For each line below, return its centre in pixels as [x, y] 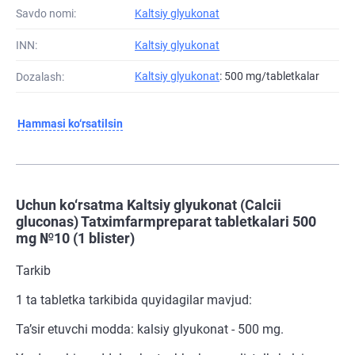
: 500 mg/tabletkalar [269, 76]
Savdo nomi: [46, 13]
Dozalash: [40, 76]
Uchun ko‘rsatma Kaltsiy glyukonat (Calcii [149, 205]
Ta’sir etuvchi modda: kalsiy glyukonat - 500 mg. [150, 330]
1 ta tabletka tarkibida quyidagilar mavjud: [134, 300]
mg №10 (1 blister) [75, 239]
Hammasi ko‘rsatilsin [70, 124]
